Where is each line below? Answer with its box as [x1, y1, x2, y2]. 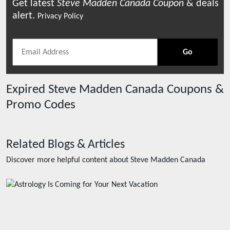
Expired [6, 83, 48, 96]
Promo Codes [6, 99, 75, 111]
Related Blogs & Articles [6, 139, 125, 151]
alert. [12, 11, 37, 21]
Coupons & [164, 83, 224, 96]
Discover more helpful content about [6, 156, 130, 164]
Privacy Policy [37, 12, 83, 21]
